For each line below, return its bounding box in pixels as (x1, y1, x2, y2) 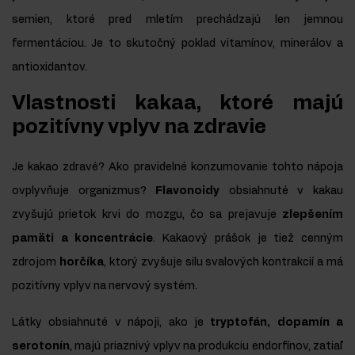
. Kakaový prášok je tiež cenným (153, 233, 344, 245)
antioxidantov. (12, 62, 87, 74)
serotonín (12, 341, 70, 353)
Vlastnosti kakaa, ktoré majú (12, 94, 343, 114)
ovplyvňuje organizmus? (12, 185, 156, 197)
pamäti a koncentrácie (12, 233, 154, 245)
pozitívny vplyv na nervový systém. (12, 281, 197, 292)
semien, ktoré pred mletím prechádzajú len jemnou (12, 14, 343, 26)
